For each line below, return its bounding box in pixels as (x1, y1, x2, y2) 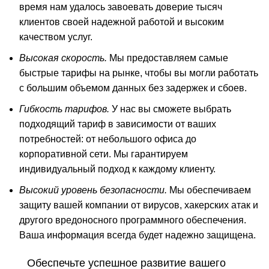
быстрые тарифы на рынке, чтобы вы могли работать (19, 67, 258, 78)
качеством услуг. (19, 31, 92, 42)
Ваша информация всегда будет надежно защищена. (19, 229, 256, 240)
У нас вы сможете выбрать (109, 103, 231, 114)
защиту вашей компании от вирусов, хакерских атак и (19, 199, 258, 210)
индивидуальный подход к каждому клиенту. (19, 163, 216, 174)
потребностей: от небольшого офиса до (19, 133, 196, 144)
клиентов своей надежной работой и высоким (19, 16, 224, 27)
